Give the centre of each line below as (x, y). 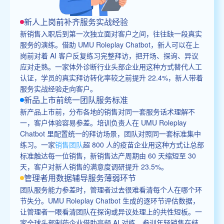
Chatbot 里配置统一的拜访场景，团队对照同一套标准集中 (110, 133)
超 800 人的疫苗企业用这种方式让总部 (143, 144)
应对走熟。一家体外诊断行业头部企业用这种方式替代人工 (111, 66)
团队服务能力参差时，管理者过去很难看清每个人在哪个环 (111, 189)
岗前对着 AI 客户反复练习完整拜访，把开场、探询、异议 (109, 55)
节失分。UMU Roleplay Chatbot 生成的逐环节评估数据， (110, 200)
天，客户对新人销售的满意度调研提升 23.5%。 (94, 166)
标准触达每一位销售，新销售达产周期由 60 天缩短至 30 (108, 155)
